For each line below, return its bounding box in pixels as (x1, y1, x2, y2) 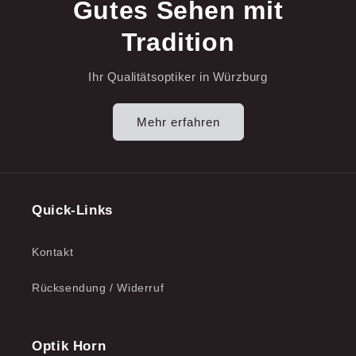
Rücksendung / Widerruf (32, 281, 164, 294)
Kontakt (32, 246, 74, 258)
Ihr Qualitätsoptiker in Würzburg (88, 70, 268, 83)
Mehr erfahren (136, 114, 220, 129)
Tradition (121, 28, 235, 56)
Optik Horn (32, 339, 106, 354)
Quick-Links (32, 203, 113, 218)
